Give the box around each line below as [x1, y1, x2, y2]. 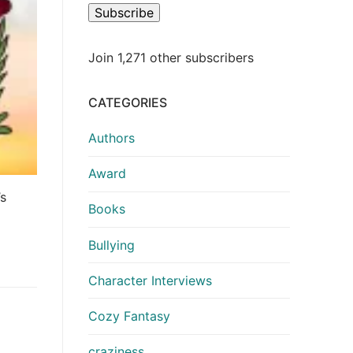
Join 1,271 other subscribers [88, 50, 254, 66]
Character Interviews [88, 272, 212, 288]
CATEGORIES [88, 95, 167, 111]
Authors [88, 130, 135, 147]
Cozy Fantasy [88, 308, 170, 325]
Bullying [88, 236, 135, 253]
